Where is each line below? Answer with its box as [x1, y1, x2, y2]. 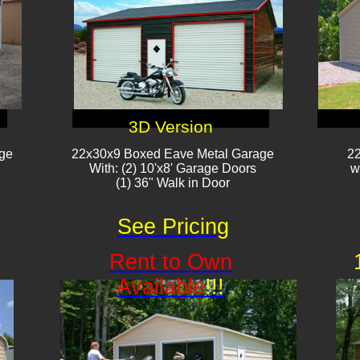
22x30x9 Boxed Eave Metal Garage [72, 147, 274, 161]
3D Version [129, 117, 213, 137]
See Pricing [117, 215, 229, 239]
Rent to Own [108, 250, 232, 274]
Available [117, 275, 205, 299]
